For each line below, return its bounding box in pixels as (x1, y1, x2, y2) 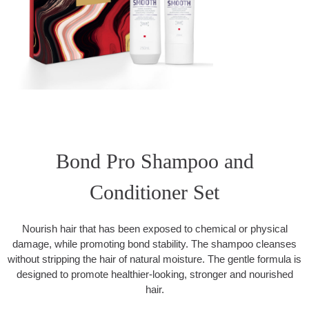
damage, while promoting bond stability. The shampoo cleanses (12, 238, 297, 250)
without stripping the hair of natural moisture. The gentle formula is (8, 253, 301, 266)
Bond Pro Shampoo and (55, 150, 254, 173)
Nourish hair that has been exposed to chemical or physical (21, 223, 288, 235)
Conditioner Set (90, 181, 219, 204)
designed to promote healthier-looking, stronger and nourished (16, 268, 293, 281)
